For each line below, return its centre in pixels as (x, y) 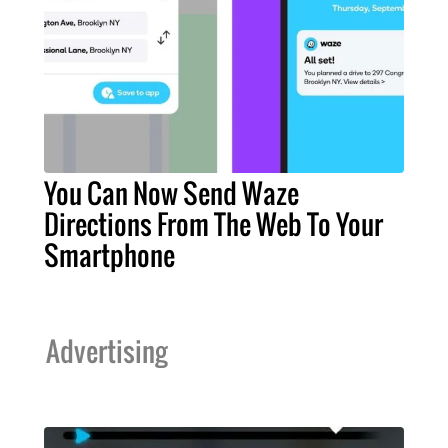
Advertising (106, 351)
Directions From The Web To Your (213, 224)
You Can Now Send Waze (171, 193)
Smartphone (109, 255)
